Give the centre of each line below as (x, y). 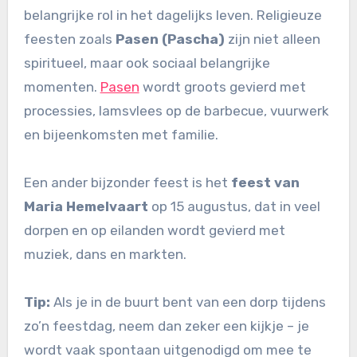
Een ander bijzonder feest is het (127, 182)
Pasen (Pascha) (170, 39)
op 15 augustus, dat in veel (234, 206)
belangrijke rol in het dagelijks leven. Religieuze (173, 15)
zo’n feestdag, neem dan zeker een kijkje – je (166, 326)
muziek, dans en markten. (105, 254)
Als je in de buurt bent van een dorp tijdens (188, 302)
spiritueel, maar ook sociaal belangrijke (147, 63)
